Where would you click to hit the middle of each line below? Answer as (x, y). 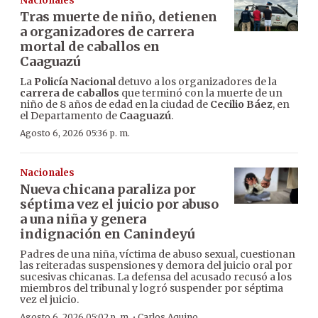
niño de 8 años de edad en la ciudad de (115, 105)
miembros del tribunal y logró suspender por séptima (152, 289)
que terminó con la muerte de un (201, 93)
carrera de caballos (70, 93)
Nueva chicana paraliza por (108, 190)
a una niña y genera (83, 219)
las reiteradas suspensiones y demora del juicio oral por (156, 266)
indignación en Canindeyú (107, 234)
